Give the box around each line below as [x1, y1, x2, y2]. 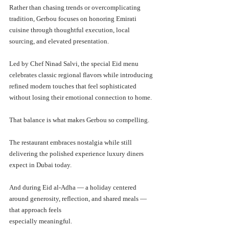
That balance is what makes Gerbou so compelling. [9, 116, 149, 124]
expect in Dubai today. [9, 161, 72, 169]
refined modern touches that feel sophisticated [9, 82, 138, 90]
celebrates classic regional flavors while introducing [9, 71, 154, 79]
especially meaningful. [9, 217, 72, 225]
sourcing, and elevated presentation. [9, 37, 109, 45]
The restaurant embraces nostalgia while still [9, 138, 133, 146]
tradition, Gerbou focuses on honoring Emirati [9, 14, 138, 22]
